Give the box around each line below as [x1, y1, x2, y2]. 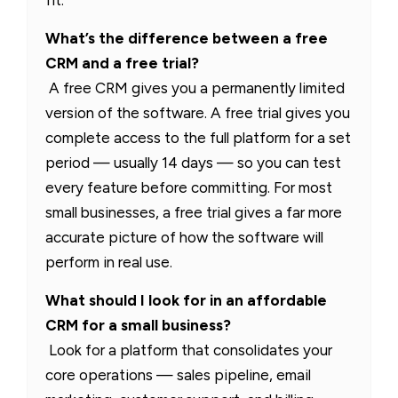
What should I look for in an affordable [45, 291, 327, 310]
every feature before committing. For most [45, 179, 332, 197]
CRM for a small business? [45, 316, 231, 335]
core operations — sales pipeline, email [45, 366, 311, 385]
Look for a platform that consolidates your [45, 341, 332, 360]
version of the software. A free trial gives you [45, 104, 350, 123]
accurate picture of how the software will [45, 228, 323, 247]
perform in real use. [45, 253, 172, 272]
